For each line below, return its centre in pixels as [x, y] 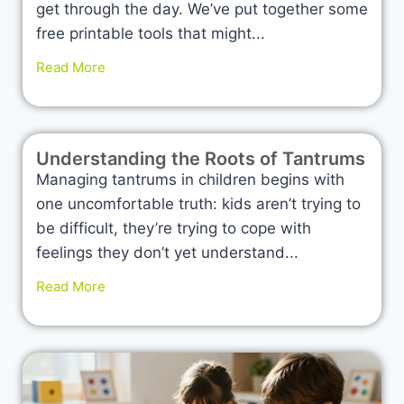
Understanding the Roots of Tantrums [201, 158]
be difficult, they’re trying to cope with [174, 228]
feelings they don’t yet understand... [167, 252]
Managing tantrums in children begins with [190, 179]
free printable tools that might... [151, 33]
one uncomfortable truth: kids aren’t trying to [198, 203]
